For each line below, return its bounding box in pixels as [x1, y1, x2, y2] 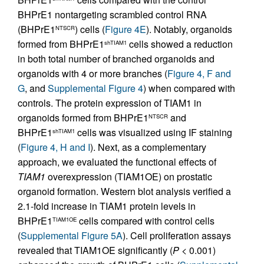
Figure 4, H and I [21, 140, 90, 154]
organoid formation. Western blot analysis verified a [18, 184, 231, 198]
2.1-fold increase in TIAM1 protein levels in [18, 199, 196, 213]
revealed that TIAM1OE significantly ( [18, 243, 173, 257]
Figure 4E [105, 22, 146, 36]
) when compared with [143, 81, 235, 95]
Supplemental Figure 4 [48, 81, 143, 95]
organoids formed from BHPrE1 [18, 110, 148, 124]
